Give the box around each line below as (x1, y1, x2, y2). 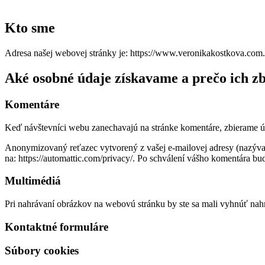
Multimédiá (5, 174, 61, 188)
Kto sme (5, 20, 55, 36)
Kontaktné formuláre (5, 220, 108, 233)
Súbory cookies (5, 244, 79, 257)
